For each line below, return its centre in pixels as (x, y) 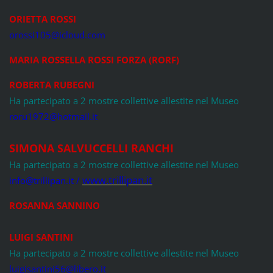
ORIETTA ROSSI (42, 19)
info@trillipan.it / (45, 181)
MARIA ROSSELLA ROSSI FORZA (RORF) (94, 60)
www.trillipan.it (117, 180)
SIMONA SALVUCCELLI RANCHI (91, 148)
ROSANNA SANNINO (54, 205)
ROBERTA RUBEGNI (51, 85)
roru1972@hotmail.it (53, 117)
